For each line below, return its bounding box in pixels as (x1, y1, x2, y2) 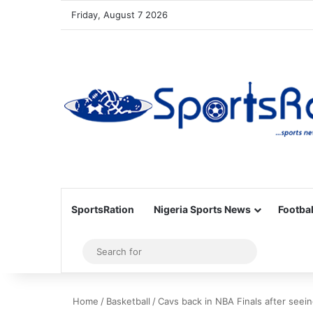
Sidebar (78, 245, 118, 259)
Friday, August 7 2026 (71, 9, 168, 20)
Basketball (106, 296, 150, 307)
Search (248, 245, 285, 258)
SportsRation (71, 203, 134, 215)
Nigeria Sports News (154, 203, 251, 215)
